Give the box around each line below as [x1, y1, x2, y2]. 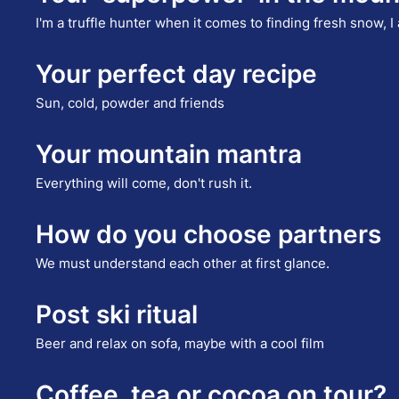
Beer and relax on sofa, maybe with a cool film [36, 335, 325, 353]
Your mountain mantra [36, 139, 303, 170]
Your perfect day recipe [36, 59, 318, 90]
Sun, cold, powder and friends [36, 94, 225, 112]
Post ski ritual [36, 299, 199, 330]
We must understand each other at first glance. [36, 255, 330, 273]
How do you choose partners [36, 219, 382, 250]
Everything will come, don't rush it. [36, 175, 253, 192]
